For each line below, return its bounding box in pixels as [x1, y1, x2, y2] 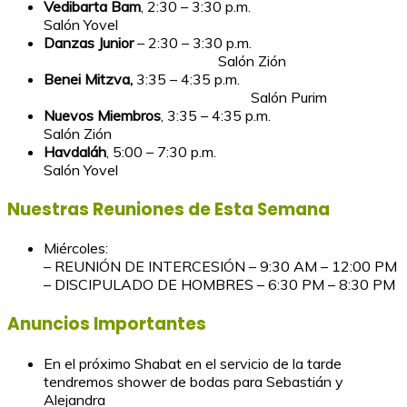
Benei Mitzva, [44, 69, 133, 88]
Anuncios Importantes [7, 312, 206, 337]
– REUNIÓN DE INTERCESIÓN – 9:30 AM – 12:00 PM [44, 257, 397, 276]
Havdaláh [44, 142, 106, 161]
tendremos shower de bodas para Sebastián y [44, 372, 343, 391]
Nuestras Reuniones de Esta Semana [7, 196, 330, 222]
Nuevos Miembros [44, 105, 161, 124]
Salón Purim [44, 87, 327, 106]
